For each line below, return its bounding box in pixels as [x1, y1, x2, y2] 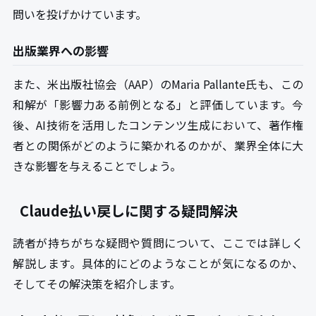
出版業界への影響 [13, 42, 109, 60]
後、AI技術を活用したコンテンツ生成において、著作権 [13, 116, 303, 134]
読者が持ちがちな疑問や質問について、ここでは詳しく [13, 234, 303, 252]
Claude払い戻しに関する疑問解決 [20, 200, 238, 221]
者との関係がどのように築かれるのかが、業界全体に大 [13, 137, 303, 154]
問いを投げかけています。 [13, 6, 147, 23]
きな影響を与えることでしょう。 [13, 157, 181, 175]
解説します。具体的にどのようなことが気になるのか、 [13, 255, 303, 272]
